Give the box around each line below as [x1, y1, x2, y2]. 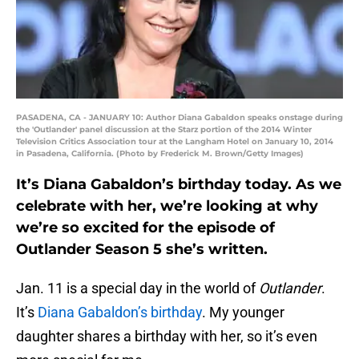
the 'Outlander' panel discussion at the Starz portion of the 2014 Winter [16, 124, 312, 135]
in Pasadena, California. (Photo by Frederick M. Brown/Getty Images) [16, 148, 304, 159]
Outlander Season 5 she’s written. [16, 240, 268, 259]
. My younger [202, 304, 284, 321]
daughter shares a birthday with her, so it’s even [16, 328, 317, 345]
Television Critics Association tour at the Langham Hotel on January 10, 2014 [16, 136, 333, 147]
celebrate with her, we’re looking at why [16, 197, 318, 216]
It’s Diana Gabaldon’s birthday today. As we [16, 175, 341, 194]
